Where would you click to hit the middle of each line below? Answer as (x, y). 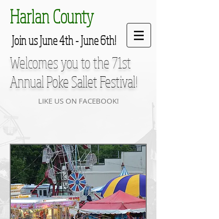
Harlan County (52, 16)
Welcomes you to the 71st (70, 62)
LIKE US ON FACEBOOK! (78, 101)
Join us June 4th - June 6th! (63, 40)
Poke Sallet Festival (91, 81)
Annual (28, 81)
